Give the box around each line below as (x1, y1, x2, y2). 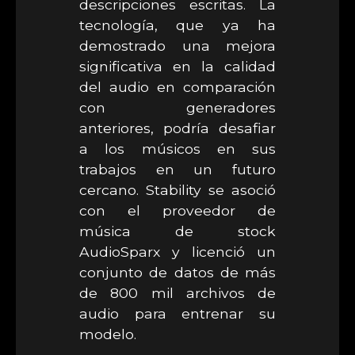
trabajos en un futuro (79, 161, 276, 177)
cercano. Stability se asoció (79, 181, 276, 198)
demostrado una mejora (79, 37, 276, 54)
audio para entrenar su (79, 305, 276, 322)
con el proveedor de (79, 202, 276, 219)
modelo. (79, 326, 136, 342)
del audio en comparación (79, 78, 276, 95)
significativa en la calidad (79, 58, 276, 74)
